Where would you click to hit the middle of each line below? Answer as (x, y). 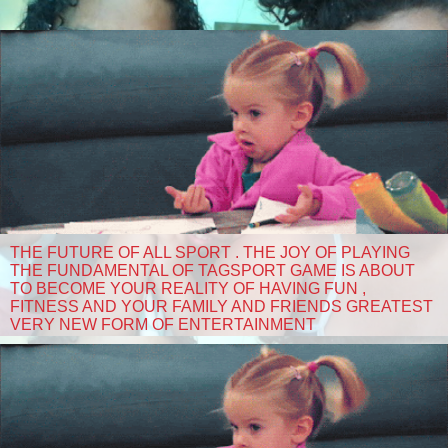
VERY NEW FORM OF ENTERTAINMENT (163, 324)
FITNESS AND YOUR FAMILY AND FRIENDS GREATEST (221, 306)
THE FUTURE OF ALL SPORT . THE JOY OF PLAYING (210, 252)
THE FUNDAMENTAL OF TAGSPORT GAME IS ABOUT (212, 270)
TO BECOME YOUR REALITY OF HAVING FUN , (188, 288)
